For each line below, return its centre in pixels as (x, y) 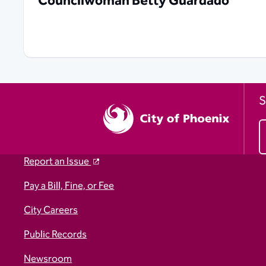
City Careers (51, 210)
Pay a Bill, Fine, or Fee (69, 186)
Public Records (56, 235)
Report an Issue (58, 161)
